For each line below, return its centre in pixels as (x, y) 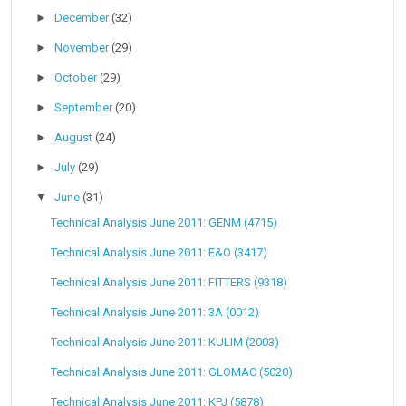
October (77, 78)
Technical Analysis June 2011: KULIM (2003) (164, 343)
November (83, 48)
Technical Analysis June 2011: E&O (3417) (159, 253)
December (83, 18)
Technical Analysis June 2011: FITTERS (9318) (169, 283)
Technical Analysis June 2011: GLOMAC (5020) (171, 372)
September (85, 108)
